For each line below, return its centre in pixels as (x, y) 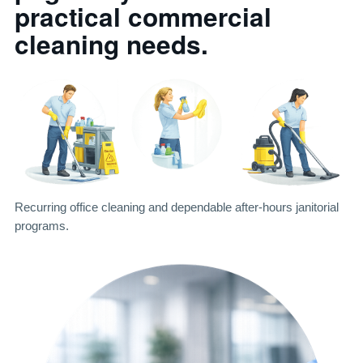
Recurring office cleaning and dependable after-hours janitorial (177, 207)
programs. (42, 226)
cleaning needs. (111, 44)
